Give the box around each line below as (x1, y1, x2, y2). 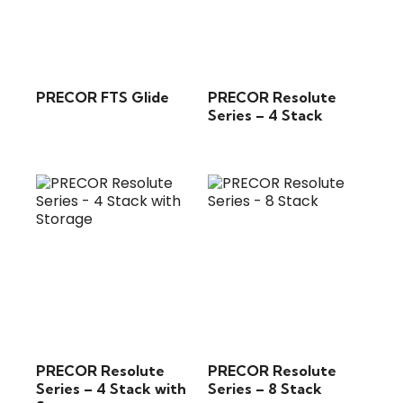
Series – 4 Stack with (36, 379, 186, 398)
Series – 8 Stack (208, 379, 323, 398)
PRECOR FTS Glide (36, 88, 169, 106)
